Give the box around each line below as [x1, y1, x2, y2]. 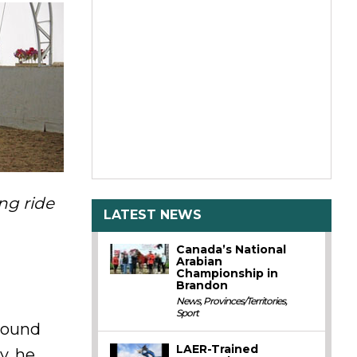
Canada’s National [176, 241, 287, 257]
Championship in [176, 265, 279, 280]
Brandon [176, 277, 229, 292]
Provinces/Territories [203, 294, 286, 307]
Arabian [176, 253, 223, 269]
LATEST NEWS [104, 207, 202, 222]
